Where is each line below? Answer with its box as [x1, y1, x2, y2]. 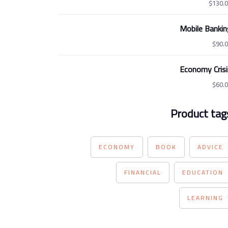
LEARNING [187, 192, 223, 204]
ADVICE [197, 141, 223, 153]
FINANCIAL [124, 166, 161, 178]
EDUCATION [182, 166, 223, 178]
